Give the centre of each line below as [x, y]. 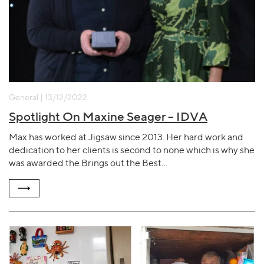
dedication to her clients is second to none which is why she [132, 150]
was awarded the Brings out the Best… [88, 163]
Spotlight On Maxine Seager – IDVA [108, 116]
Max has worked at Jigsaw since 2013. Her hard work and [126, 137]
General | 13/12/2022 [48, 97]
